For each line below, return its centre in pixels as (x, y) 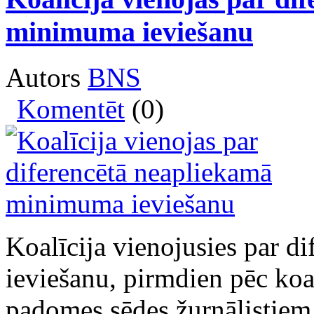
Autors (47, 78)
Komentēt (71, 109)
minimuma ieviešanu (129, 32)
